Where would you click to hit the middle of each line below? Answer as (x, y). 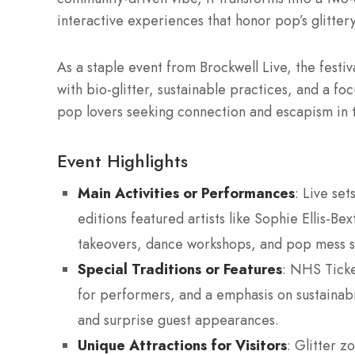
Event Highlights (122, 161)
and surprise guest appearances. (178, 321)
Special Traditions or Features (180, 269)
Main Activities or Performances (186, 193)
